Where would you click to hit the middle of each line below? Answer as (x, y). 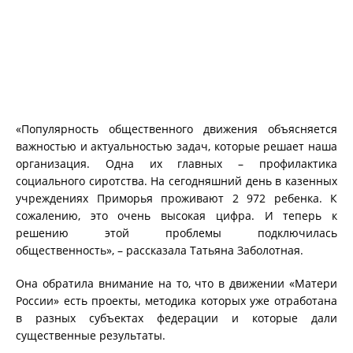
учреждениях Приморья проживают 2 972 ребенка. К (176, 198)
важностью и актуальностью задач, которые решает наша (176, 146)
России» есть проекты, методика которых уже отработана (176, 300)
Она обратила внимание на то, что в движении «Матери (176, 283)
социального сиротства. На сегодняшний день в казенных (176, 180)
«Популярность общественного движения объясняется (176, 128)
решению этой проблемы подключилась (176, 232)
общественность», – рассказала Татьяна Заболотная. (160, 250)
